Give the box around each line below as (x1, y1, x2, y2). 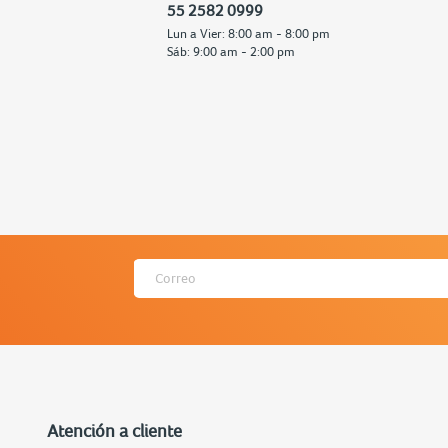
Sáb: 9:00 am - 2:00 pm (166, 43, 295, 59)
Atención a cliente (46, 419, 182, 441)
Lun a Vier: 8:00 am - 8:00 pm (166, 25, 330, 41)
